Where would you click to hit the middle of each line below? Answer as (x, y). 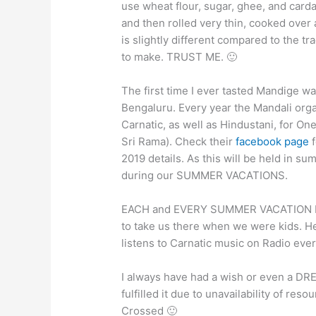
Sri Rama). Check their (179, 141)
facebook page (273, 141)
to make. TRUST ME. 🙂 (180, 56)
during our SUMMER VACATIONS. (205, 175)
